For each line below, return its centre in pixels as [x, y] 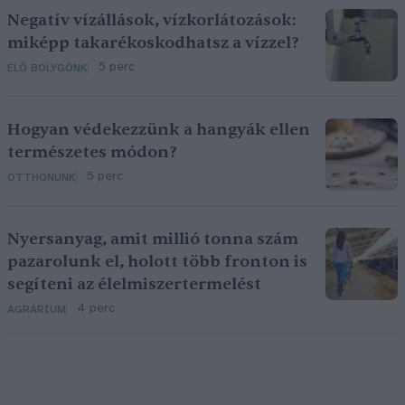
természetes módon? [92, 153]
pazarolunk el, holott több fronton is [157, 262]
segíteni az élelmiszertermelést [134, 285]
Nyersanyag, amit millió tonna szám [153, 240]
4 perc [96, 309]
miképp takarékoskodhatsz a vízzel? [153, 43]
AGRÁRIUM [37, 309]
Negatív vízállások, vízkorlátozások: [152, 21]
